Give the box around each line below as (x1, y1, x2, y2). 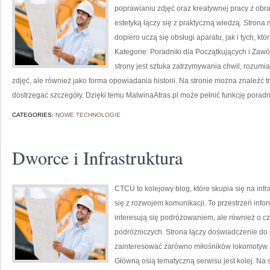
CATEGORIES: (12, 111, 55, 118)
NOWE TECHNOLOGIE (55, 111, 121, 118)
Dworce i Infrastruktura (12, 145, 183, 169)
